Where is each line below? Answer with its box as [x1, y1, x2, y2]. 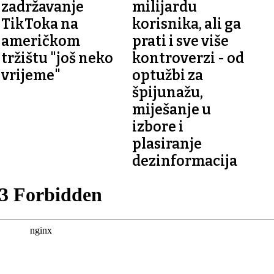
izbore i [131, 117, 183, 135]
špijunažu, [131, 83, 203, 101]
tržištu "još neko [1, 49, 114, 67]
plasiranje [131, 135, 202, 152]
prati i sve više [131, 32, 229, 50]
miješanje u [131, 100, 211, 118]
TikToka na [1, 15, 79, 32]
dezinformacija [131, 152, 237, 169]
